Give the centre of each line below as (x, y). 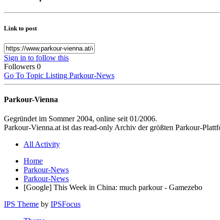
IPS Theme (21, 204)
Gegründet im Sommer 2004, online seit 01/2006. (81, 119)
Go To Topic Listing (36, 75)
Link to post (20, 28)
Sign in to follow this (36, 57)
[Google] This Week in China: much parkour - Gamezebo (113, 188)
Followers (19, 66)
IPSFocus (66, 204)
